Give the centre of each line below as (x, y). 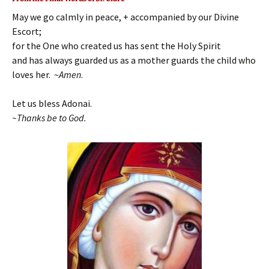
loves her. (31, 74)
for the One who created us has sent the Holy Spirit (116, 46)
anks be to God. (56, 118)
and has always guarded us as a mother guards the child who (134, 60)
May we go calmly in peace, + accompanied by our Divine (125, 17)
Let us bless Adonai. (52, 103)
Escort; (27, 31)
